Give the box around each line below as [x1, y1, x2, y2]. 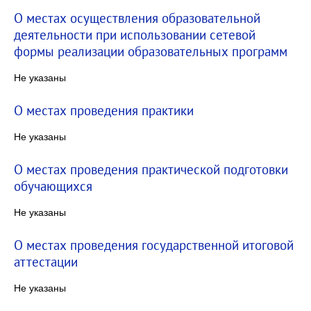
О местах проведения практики [14, 101, 194, 119]
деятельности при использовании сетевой [14, 26, 255, 43]
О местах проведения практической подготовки [14, 160, 288, 178]
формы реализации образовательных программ [14, 42, 287, 60]
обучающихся [14, 177, 92, 194]
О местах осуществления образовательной [14, 9, 260, 26]
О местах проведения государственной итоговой [14, 236, 294, 253]
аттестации [14, 253, 78, 270]
